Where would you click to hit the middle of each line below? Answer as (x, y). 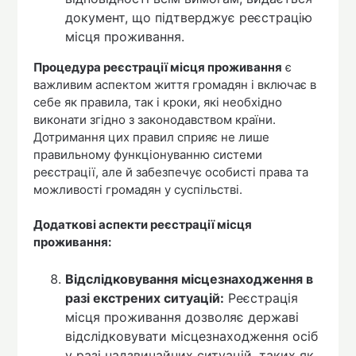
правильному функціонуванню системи (148, 154)
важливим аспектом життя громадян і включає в (175, 84)
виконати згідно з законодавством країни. (155, 119)
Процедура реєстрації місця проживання (158, 67)
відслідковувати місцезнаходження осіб (192, 336)
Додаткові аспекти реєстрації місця (143, 225)
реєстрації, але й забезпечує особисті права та (171, 172)
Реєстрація (261, 298)
